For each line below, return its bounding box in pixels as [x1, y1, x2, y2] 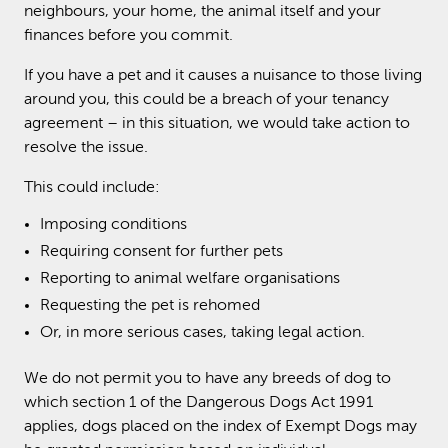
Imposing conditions [40, 216, 187, 233]
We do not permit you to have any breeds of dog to [24, 370, 391, 387]
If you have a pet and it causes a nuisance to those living [24, 67, 422, 84]
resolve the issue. [24, 139, 148, 156]
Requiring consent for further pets [40, 243, 287, 260]
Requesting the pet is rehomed [40, 297, 260, 314]
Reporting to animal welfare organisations [40, 270, 344, 287]
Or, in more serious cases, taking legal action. [40, 324, 369, 341]
